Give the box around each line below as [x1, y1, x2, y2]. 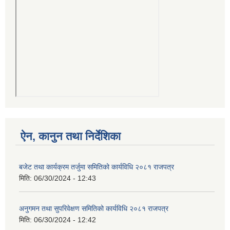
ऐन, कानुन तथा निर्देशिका [21, 130, 121, 143]
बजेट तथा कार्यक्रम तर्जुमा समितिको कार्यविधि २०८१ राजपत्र [19, 163, 174, 171]
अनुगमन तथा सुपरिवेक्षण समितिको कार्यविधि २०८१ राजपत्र [19, 204, 168, 213]
